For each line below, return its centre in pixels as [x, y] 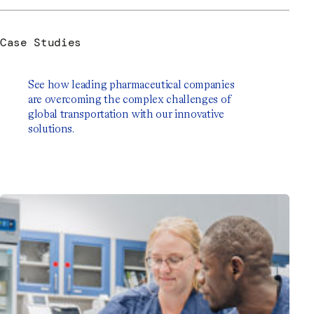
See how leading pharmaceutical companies [131, 85]
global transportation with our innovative [126, 114]
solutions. [51, 129]
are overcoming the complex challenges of [130, 100]
